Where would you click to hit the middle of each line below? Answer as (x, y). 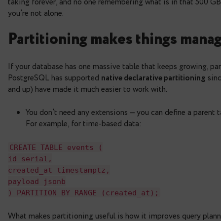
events (114, 213)
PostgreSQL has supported (85, 136)
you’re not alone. (64, 64)
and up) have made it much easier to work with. (122, 148)
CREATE (50, 213)
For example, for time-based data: (117, 187)
